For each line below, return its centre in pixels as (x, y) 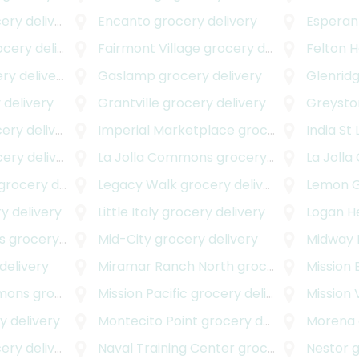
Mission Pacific (142, 294)
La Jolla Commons (155, 158)
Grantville (128, 103)
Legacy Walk (137, 185)
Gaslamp (126, 76)
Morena (331, 321)
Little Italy (128, 212)
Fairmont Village (149, 49)
